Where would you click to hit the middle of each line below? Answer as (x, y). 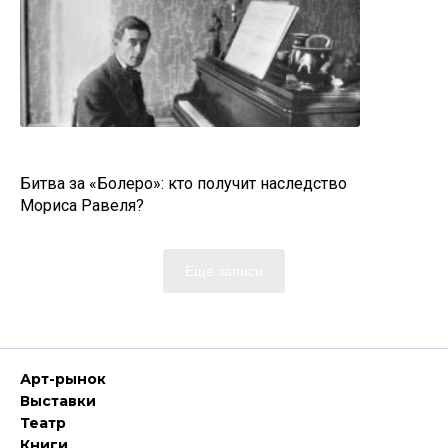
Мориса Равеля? (82, 205)
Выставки (58, 401)
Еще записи (224, 271)
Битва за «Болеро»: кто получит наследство (183, 183)
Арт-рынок (63, 379)
